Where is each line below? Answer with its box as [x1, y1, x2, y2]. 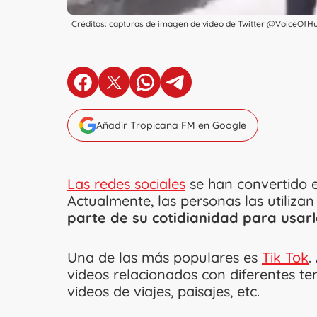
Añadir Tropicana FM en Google [96, 119, 246, 132]
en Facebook [82, 81, 151, 96]
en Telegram [175, 81, 242, 96]
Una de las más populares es [67, 248, 262, 267]
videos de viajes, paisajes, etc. [67, 282, 260, 301]
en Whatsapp [144, 81, 216, 96]
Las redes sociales [67, 175, 185, 193]
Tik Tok [262, 248, 309, 267]
